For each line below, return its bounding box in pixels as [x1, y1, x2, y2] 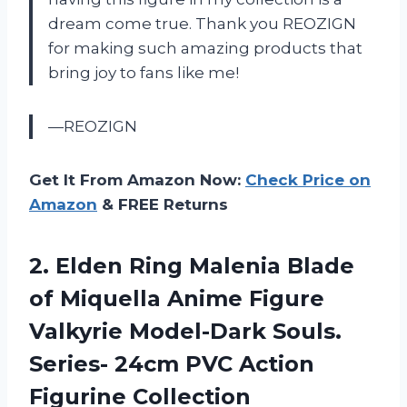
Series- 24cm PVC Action [29, 350, 314, 377]
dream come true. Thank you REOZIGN [48, 14, 356, 33]
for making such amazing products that [48, 38, 362, 57]
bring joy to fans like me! [48, 63, 239, 82]
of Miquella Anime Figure [29, 284, 324, 312]
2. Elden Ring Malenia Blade [29, 252, 354, 279]
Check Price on [245, 170, 371, 189]
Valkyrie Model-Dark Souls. [29, 317, 342, 344]
